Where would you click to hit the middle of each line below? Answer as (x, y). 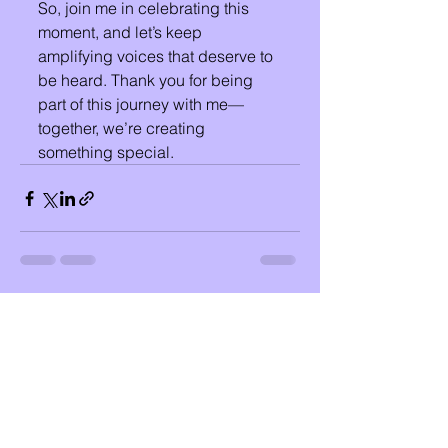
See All (278, 311)
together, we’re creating (123, 128)
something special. (106, 152)
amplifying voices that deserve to (157, 56)
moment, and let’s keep (122, 32)
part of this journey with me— (141, 104)
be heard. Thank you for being (147, 80)
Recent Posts (73, 314)
